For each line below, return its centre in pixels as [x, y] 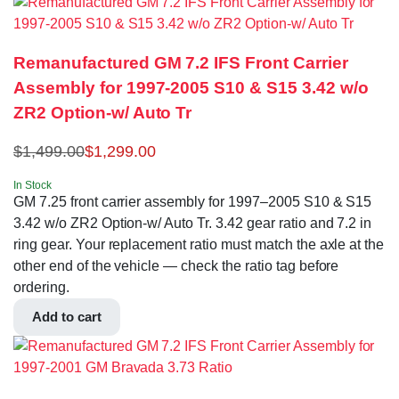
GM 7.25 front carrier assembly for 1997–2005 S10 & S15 [193, 202]
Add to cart [67, 317]
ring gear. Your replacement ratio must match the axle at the [199, 245]
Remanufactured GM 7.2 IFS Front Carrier [181, 63]
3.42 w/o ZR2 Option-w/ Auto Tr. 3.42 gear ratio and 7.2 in [193, 224]
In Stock [33, 186]
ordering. [41, 288]
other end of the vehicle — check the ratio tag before [176, 266]
